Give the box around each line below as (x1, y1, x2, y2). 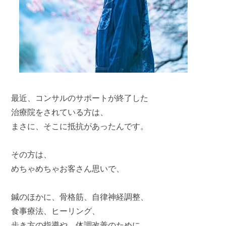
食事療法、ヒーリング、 (11, 207, 100, 215)
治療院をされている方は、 (11, 108, 108, 117)
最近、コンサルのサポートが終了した (11, 94, 149, 102)
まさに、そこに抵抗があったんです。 (11, 122, 149, 131)
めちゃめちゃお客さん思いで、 (11, 164, 125, 173)
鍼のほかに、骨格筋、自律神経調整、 (11, 193, 149, 201)
